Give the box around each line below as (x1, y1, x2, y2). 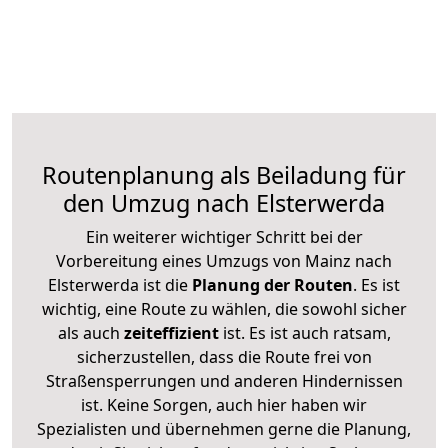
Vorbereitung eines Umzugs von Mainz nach (56, 249, 392, 272)
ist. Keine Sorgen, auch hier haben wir (81, 393, 367, 416)
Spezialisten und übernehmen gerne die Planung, (37, 417, 411, 440)
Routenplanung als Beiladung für (42, 158, 406, 191)
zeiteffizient (123, 321, 219, 344)
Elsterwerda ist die (48, 273, 188, 296)
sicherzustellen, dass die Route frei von (76, 345, 372, 368)
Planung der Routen (188, 273, 353, 296)
